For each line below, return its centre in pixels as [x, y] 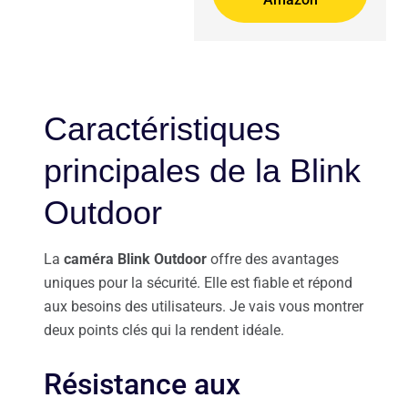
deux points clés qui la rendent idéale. [164, 331]
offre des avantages [273, 260]
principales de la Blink [202, 171]
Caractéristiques [162, 129]
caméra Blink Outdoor [135, 260]
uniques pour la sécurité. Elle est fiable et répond [198, 283]
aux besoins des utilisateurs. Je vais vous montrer [204, 307]
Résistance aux [142, 385]
